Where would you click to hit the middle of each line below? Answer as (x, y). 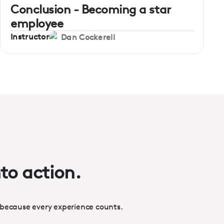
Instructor (30, 37)
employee (37, 23)
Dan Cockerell (88, 37)
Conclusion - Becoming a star (91, 9)
